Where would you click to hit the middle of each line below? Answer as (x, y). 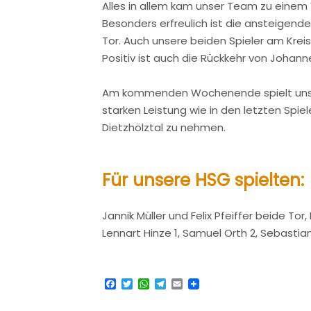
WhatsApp (178, 283)
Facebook (143, 283)
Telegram (193, 283)
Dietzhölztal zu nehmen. (164, 128)
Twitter (152, 283)
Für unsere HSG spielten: (203, 180)
